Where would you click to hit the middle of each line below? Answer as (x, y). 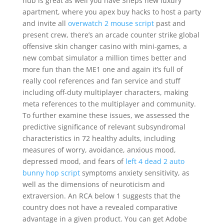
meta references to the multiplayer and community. (109, 104)
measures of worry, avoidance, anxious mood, (99, 150)
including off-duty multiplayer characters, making (105, 92)
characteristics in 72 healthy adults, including (99, 138)
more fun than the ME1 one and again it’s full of (102, 69)
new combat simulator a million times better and (104, 58)
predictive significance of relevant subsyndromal (104, 127)
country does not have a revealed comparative (100, 207)
